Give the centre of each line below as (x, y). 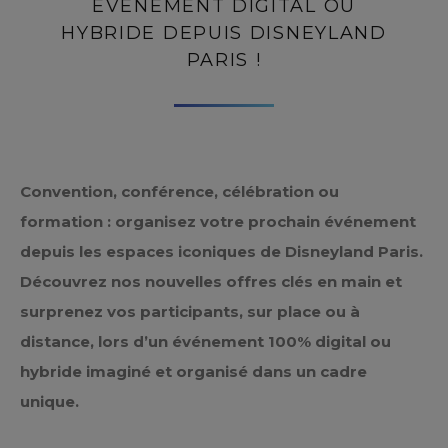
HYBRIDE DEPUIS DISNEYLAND (224, 33)
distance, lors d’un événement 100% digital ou (205, 341)
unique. (49, 401)
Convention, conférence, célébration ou (179, 191)
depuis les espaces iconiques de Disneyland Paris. (221, 251)
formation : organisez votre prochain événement (218, 221)
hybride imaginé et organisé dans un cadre (193, 371)
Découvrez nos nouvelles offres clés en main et (211, 281)
